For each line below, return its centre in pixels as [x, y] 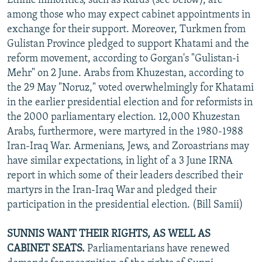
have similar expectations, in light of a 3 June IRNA [120, 161]
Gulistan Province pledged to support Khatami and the [128, 44]
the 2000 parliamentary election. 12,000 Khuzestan [123, 117]
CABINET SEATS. [46, 249]
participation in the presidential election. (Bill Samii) [125, 205]
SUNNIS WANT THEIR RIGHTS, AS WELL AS [109, 234]
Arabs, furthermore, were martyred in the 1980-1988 [125, 132]
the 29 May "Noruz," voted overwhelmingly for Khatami [130, 88]
